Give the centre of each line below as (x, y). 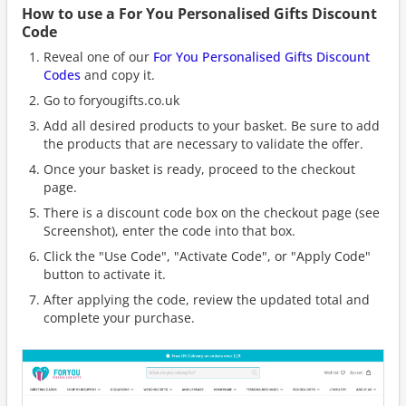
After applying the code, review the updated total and (207, 300)
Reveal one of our (98, 57)
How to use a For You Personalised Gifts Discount (199, 14)
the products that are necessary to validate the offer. (203, 144)
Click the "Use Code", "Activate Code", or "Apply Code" (207, 256)
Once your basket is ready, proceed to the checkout (199, 169)
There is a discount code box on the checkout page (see (212, 213)
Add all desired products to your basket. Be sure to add (212, 126)
